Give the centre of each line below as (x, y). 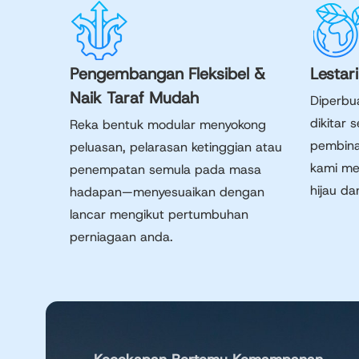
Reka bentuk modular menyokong (168, 125)
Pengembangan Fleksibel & (167, 74)
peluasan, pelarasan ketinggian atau (176, 147)
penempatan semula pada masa (165, 169)
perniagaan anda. (121, 237)
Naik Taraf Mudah (134, 98)
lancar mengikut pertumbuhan (159, 214)
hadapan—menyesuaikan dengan (167, 192)
